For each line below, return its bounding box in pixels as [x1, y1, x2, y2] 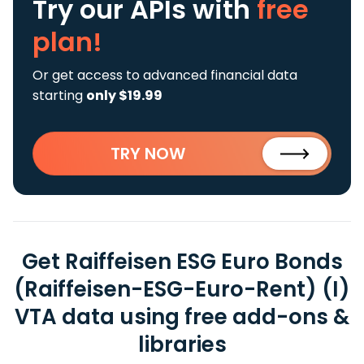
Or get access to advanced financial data [32, 66, 297, 84]
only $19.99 [86, 86, 162, 105]
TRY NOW [110, 142, 185, 165]
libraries [137, 330, 227, 359]
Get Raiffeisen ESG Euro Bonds [21, 247, 343, 276]
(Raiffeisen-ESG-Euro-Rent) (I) [14, 275, 350, 304]
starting [32, 86, 86, 105]
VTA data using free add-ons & [15, 302, 349, 331]
